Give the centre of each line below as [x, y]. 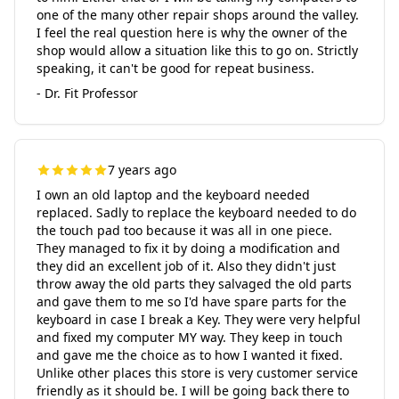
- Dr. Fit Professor [87, 93]
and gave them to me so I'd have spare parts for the [191, 301]
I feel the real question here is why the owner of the [192, 33]
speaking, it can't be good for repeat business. [175, 68]
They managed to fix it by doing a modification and [188, 248]
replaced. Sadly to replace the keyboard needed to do [196, 212]
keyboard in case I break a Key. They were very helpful [199, 319]
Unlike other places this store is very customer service [197, 373]
